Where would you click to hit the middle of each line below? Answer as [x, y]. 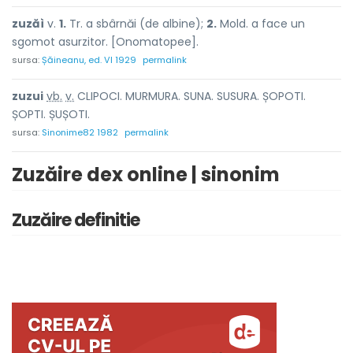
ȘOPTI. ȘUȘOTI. [51, 114]
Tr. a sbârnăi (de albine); [136, 24]
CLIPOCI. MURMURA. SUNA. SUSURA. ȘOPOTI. [190, 96]
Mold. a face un [261, 24]
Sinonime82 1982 [80, 132]
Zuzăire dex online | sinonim [146, 175]
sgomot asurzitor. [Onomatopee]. [105, 42]
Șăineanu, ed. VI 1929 [89, 60]
